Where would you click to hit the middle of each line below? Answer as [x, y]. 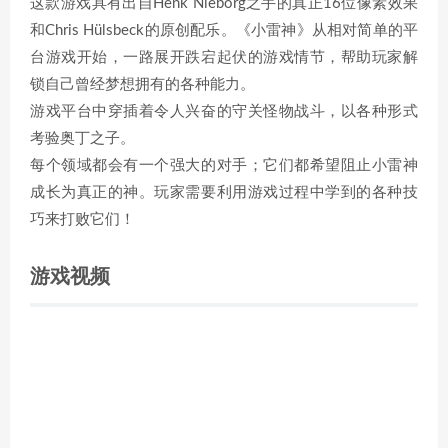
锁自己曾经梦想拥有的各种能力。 [142, 84]
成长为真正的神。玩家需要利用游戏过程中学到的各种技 [224, 192]
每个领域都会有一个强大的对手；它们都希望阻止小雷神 [224, 165]
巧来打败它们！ [82, 219]
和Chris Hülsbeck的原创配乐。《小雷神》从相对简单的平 [224, 30]
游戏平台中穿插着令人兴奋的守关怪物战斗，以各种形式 [224, 111]
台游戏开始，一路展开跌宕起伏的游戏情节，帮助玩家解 [224, 57]
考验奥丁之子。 [82, 138]
